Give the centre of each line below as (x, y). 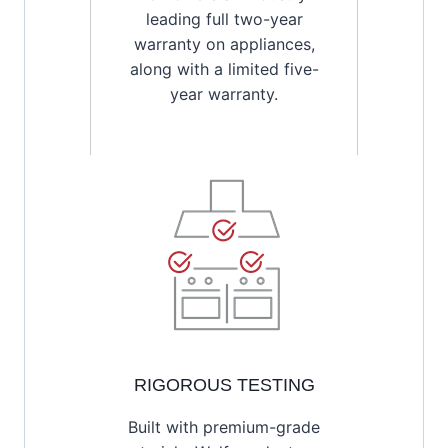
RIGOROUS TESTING (224, 384)
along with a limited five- (224, 68)
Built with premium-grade (224, 426)
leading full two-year (224, 18)
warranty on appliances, (224, 43)
